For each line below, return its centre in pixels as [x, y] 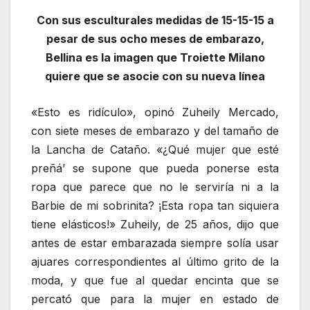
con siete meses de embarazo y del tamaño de [155, 131]
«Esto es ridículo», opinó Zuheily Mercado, [155, 112]
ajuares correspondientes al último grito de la [155, 262]
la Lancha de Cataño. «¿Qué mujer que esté [155, 150]
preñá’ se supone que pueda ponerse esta [155, 168]
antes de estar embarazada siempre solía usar [155, 243]
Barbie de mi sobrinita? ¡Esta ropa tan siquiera [155, 206]
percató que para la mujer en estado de [155, 299]
